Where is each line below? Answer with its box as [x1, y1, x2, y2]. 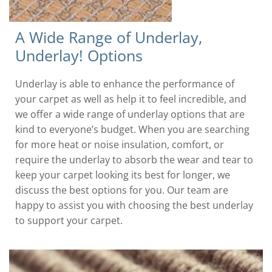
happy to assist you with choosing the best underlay [15, 198, 253, 212]
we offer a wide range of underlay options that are [15, 107, 245, 121]
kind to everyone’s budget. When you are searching [15, 122, 250, 136]
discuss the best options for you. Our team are [15, 183, 228, 197]
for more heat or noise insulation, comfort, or [15, 137, 224, 151]
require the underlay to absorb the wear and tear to [15, 152, 253, 166]
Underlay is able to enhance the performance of [15, 76, 234, 90]
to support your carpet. [15, 213, 123, 227]
